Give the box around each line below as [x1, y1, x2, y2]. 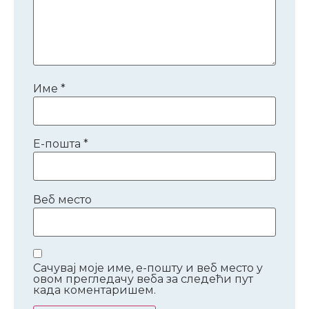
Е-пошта [33, 137, 83, 151]
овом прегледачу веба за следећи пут [33, 272, 253, 286]
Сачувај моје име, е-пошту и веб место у [33, 261, 263, 275]
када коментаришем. [33, 283, 156, 297]
